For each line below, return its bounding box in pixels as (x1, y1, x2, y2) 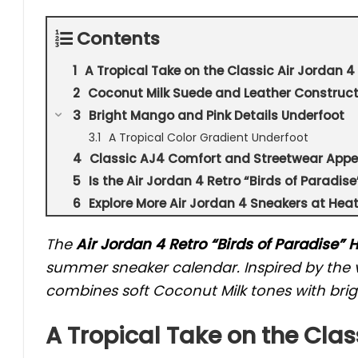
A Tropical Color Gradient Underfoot (109, 129, 308, 146)
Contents (77, 26, 160, 52)
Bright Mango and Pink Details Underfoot (89, 107, 344, 125)
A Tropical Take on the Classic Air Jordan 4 (85, 62, 355, 80)
